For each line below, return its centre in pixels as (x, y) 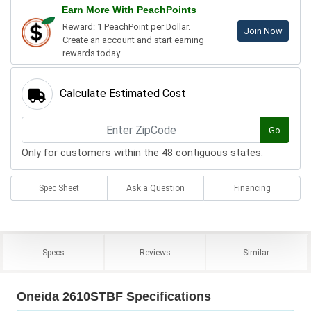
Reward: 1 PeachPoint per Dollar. (126, 27)
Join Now (263, 31)
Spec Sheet (59, 188)
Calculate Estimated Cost (123, 94)
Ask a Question (155, 188)
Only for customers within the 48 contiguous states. (142, 153)
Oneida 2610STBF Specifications (114, 297)
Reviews (155, 253)
